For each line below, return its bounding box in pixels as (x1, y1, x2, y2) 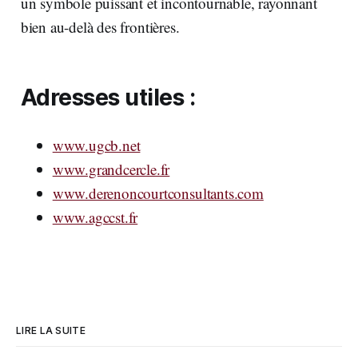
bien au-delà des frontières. (20, 17, 180, 38)
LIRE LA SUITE (16, 324, 86, 337)
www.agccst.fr (52, 207, 138, 228)
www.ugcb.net (52, 135, 141, 156)
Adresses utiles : (20, 83, 196, 112)
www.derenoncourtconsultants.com (52, 183, 264, 204)
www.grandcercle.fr (52, 159, 170, 180)
